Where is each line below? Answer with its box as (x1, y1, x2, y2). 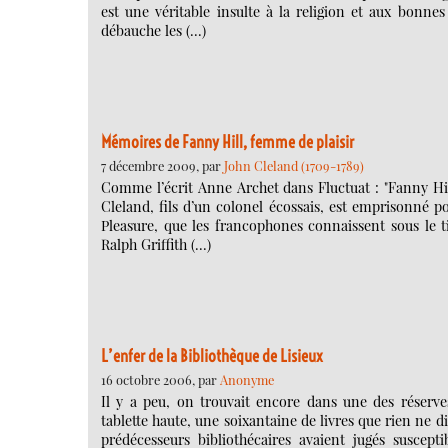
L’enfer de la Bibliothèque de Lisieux (101, 345, 323, 366)
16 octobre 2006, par (101, 370, 220, 388)
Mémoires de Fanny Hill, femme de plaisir (101, 131, 354, 152)
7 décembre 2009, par (101, 156, 224, 174)
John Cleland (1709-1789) (224, 156, 364, 174)
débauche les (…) (101, 20, 206, 40)
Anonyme (220, 370, 274, 388)
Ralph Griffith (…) (101, 235, 211, 255)
